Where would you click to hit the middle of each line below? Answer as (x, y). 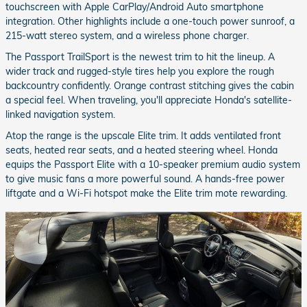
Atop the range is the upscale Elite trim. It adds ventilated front (143, 136)
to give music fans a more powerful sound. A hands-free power (145, 179)
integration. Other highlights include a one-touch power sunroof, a (150, 22)
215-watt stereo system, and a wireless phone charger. (127, 36)
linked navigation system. (60, 115)
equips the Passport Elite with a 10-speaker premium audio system (153, 165)
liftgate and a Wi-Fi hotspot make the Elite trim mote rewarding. (146, 194)
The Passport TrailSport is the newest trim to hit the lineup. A (140, 57)
